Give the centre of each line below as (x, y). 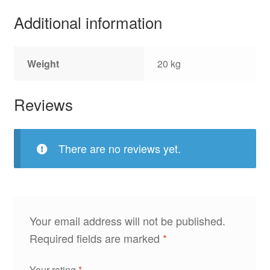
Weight (43, 64)
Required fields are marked (96, 238)
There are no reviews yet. (119, 148)
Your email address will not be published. (127, 220)
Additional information (88, 22)
